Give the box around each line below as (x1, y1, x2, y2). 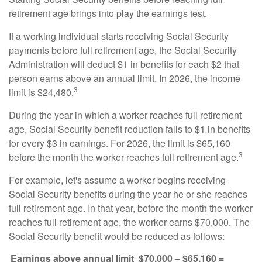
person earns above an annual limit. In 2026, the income (9, 71, 240, 85)
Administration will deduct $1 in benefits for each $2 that (9, 57, 239, 71)
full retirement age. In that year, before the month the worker (9, 201, 253, 215)
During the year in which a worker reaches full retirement (9, 108, 242, 122)
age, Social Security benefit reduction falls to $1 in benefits (9, 122, 250, 136)
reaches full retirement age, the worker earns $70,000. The (9, 215, 250, 229)
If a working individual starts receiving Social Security (9, 29, 229, 43)
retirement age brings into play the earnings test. (9, 6, 207, 20)
